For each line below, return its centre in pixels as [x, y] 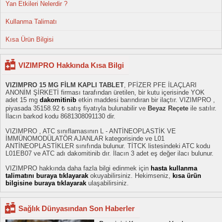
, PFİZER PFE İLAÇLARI [160, 85]
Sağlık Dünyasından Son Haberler [77, 208]
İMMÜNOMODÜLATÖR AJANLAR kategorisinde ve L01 [85, 139]
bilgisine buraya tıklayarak [46, 183]
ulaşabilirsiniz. [108, 183]
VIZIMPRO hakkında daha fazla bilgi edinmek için [78, 168]
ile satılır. [202, 108]
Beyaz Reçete [168, 108]
